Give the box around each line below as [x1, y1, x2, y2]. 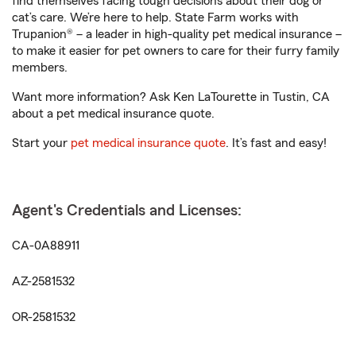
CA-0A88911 [12, 239, 79, 252]
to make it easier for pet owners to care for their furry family [12, 44, 339, 57]
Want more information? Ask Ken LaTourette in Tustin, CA [12, 91, 330, 103]
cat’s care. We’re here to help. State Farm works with [12, 11, 299, 24]
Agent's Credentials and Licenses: [12, 203, 242, 219]
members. [12, 61, 68, 74]
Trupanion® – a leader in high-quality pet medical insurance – [12, 28, 342, 41]
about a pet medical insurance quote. [12, 107, 215, 120]
